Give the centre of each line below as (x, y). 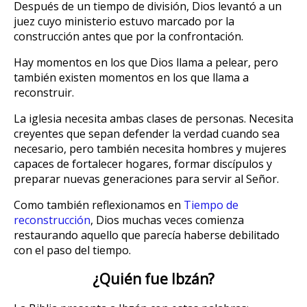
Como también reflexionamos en (99, 205)
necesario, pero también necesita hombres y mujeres (150, 148)
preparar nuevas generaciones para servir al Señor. (146, 179)
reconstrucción (52, 220)
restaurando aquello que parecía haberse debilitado (147, 235)
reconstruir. (44, 92)
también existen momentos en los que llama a (131, 77)
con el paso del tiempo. (72, 250)
